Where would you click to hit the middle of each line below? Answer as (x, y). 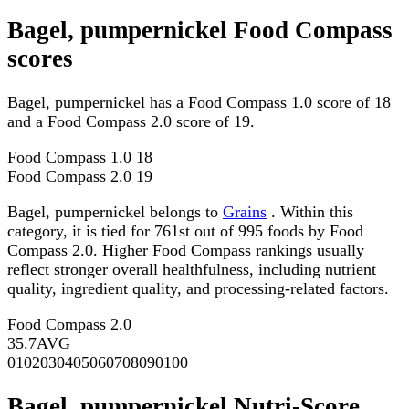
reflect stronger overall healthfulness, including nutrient (192, 270)
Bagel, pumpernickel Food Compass (200, 30)
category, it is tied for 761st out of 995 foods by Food (185, 231)
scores (40, 58)
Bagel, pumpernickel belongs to (115, 212)
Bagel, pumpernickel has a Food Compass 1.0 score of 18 (199, 103)
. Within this (310, 212)
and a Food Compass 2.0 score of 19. (131, 122)
